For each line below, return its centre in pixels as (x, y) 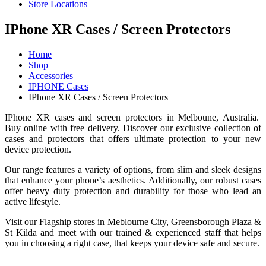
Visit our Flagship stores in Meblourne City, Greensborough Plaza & (133, 221)
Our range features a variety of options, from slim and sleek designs (133, 169)
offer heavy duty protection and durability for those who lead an (133, 191)
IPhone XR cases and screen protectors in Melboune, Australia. (133, 117)
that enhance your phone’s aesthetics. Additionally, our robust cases (133, 180)
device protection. (38, 149)
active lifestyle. (33, 201)
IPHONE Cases (58, 86)
